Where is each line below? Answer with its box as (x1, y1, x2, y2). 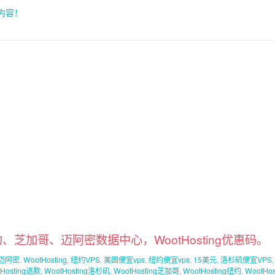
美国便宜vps (104, 254, 145, 265)
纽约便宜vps (149, 254, 190, 265)
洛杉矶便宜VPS (220, 254, 272, 265)
